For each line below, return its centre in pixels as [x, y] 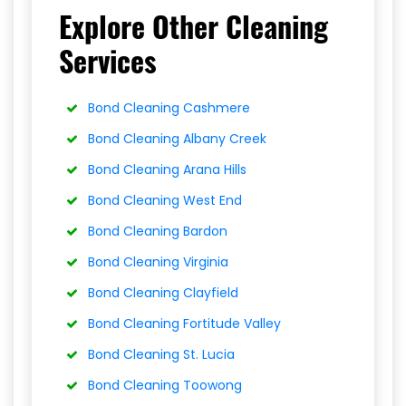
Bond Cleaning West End [164, 201]
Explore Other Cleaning [193, 26]
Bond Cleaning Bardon [157, 232]
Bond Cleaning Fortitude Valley [184, 324]
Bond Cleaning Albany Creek [177, 139]
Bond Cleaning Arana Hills [167, 170]
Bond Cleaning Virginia [158, 262]
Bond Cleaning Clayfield [163, 293]
